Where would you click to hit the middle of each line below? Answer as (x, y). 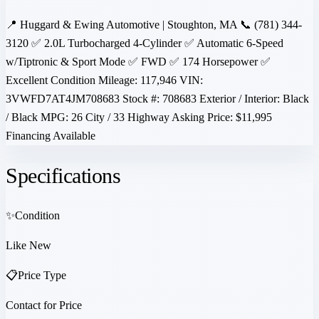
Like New (28, 246)
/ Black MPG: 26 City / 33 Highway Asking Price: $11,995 (139, 117)
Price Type (42, 276)
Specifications (63, 176)
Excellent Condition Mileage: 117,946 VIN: (104, 80)
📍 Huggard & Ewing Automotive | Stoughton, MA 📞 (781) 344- (154, 25)
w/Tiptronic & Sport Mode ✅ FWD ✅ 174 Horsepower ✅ (138, 62)
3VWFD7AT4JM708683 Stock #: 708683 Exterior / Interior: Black (157, 99)
